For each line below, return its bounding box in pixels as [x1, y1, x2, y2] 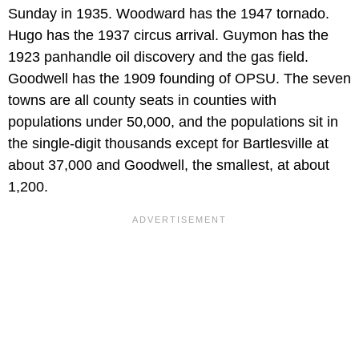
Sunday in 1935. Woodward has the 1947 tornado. [8, 6, 329, 22]
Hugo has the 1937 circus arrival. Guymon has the [8, 27, 329, 44]
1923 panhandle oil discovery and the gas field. [8, 49, 309, 66]
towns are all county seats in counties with [8, 92, 276, 109]
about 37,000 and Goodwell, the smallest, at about [8, 157, 329, 174]
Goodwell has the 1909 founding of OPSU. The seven [8, 71, 351, 87]
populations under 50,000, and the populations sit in [8, 114, 338, 131]
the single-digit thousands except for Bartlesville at [8, 135, 329, 152]
